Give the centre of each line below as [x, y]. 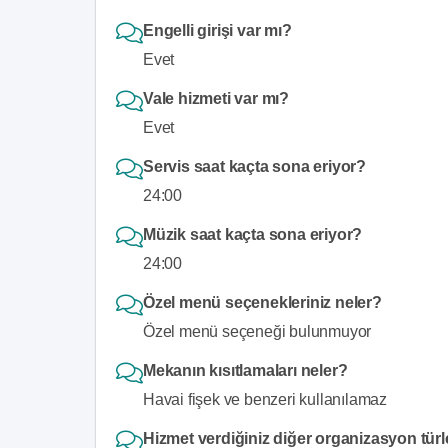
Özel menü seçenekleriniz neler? [262, 302]
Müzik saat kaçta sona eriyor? [253, 234]
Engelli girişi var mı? [217, 30]
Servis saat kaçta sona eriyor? [254, 166]
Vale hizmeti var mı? [216, 98]
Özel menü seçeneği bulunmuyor [257, 331]
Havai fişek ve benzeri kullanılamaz [265, 399]
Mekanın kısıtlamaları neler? [245, 370]
